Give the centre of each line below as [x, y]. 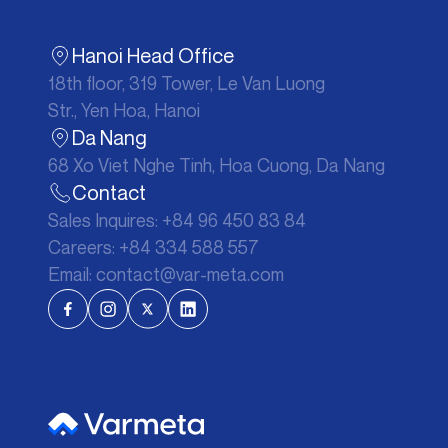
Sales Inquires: [105, 220]
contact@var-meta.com [190, 274]
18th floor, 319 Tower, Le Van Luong [186, 83]
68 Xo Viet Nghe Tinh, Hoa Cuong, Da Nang [216, 165]
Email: [72, 274]
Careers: [83, 247]
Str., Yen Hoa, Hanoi [124, 110]
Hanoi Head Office [153, 55]
